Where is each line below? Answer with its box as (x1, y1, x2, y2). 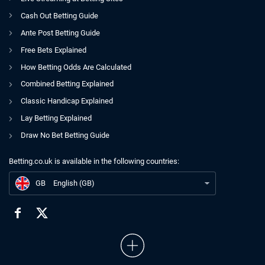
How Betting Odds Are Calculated (21, 62, 131, 72)
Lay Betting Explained (21, 114, 92, 123)
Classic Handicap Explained (21, 96, 113, 106)
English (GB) (53, 179, 95, 188)
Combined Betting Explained (21, 79, 114, 89)
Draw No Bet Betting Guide (21, 131, 109, 140)
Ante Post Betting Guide (21, 28, 100, 37)
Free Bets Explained (21, 45, 86, 54)
